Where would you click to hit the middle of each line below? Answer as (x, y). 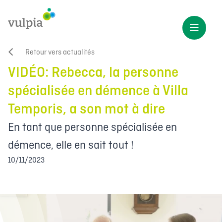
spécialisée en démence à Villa (98, 91)
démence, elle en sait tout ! (71, 145)
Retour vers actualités (60, 52)
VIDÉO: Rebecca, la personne (93, 73)
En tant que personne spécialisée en (92, 128)
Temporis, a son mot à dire (86, 110)
